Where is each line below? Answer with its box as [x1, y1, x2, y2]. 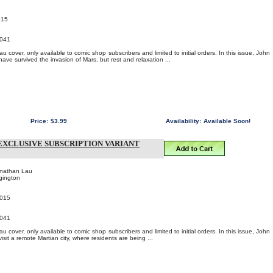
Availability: [166, 118, 201, 124]
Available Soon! [204, 118, 250, 124]
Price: [30, 118, 48, 124]
